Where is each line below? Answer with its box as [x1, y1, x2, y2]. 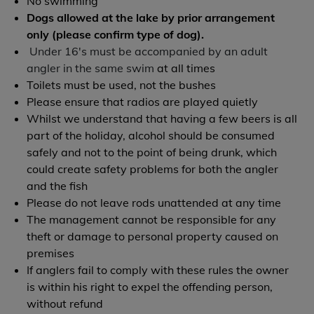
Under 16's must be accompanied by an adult [29, 44, 268, 58]
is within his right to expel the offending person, [27, 280, 273, 294]
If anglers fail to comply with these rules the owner [27, 263, 289, 277]
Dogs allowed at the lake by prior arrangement [27, 11, 275, 25]
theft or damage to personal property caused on [27, 229, 279, 243]
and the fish [27, 179, 88, 193]
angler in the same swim [27, 61, 155, 75]
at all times [154, 61, 216, 75]
